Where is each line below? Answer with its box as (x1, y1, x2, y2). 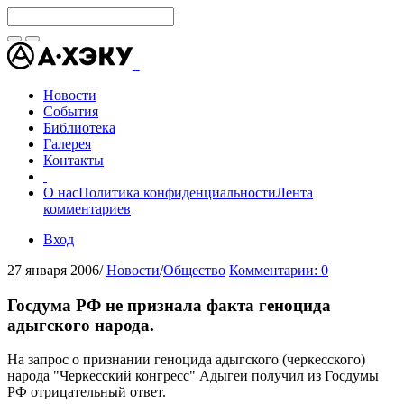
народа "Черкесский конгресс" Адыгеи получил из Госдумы (7, 368, 379, 384)
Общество (163, 262, 225, 278)
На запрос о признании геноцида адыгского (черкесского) (7, 352, 365, 368)
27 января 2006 (7, 262, 99, 278)
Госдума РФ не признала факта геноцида (7, 295, 331, 315)
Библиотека (43, 120, 115, 135)
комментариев (43, 201, 131, 216)
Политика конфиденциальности (78, 185, 276, 200)
